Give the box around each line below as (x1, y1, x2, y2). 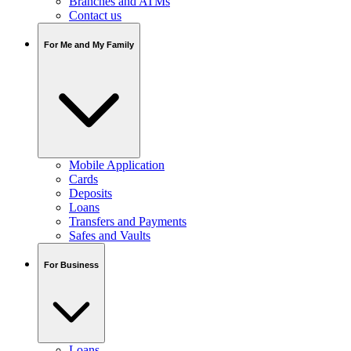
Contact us (69, 9, 121, 23)
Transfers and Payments (69, 215, 186, 229)
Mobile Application (69, 158, 165, 172)
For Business (44, 259, 99, 270)
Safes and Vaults (69, 229, 150, 243)
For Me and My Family (44, 39, 134, 49)
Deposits (69, 186, 112, 201)
